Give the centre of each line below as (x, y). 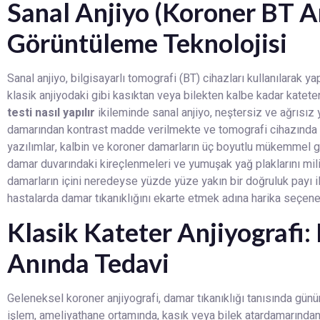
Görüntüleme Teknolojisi (147, 42)
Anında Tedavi (88, 263)
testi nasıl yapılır (51, 112)
